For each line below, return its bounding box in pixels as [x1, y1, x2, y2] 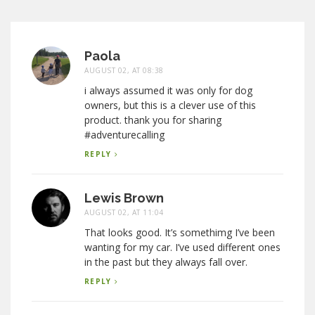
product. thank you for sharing [84, 112, 221, 127]
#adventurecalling [84, 127, 165, 141]
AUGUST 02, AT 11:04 [84, 207, 164, 217]
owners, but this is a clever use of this [84, 98, 256, 112]
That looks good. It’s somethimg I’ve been [84, 225, 275, 239]
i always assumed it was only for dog [84, 83, 252, 97]
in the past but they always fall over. [84, 255, 247, 269]
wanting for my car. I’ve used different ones [84, 240, 281, 254]
